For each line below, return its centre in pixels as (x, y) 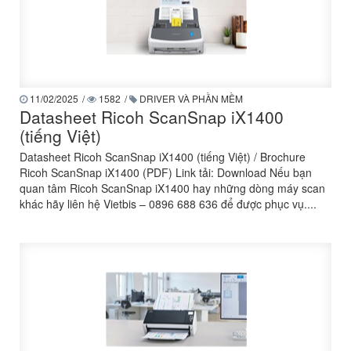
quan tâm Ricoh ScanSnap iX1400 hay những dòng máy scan (172, 188)
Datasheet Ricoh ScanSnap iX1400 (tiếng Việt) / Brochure (163, 157)
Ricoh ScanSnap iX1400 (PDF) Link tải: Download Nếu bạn (166, 172)
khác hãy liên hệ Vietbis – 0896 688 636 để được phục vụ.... (168, 204)
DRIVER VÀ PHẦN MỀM (190, 98)
